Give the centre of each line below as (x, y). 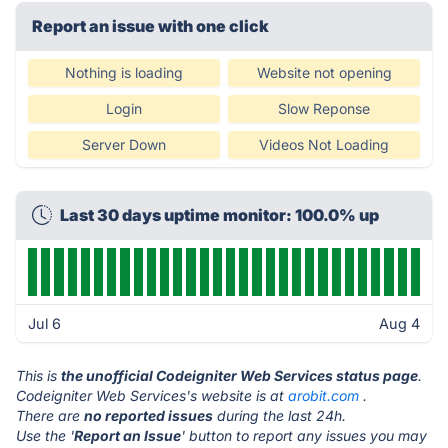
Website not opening (324, 72)
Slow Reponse (324, 108)
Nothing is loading (124, 72)
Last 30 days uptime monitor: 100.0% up (219, 215)
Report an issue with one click (150, 26)
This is (38, 375)
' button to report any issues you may (304, 435)
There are (50, 415)
